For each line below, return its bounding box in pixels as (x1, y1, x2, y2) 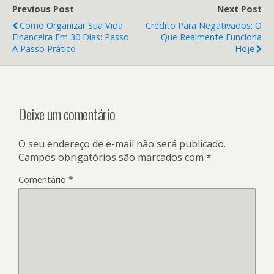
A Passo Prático (12, 42, 76, 54)
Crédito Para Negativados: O (146, 19, 262, 31)
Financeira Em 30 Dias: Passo (12, 31, 129, 43)
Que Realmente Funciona (161, 31, 262, 43)
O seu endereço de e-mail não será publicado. (18, 136, 226, 150)
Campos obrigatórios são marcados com (18, 150, 206, 164)
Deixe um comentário (18, 102, 116, 125)
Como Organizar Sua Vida (20, 19, 123, 31)
